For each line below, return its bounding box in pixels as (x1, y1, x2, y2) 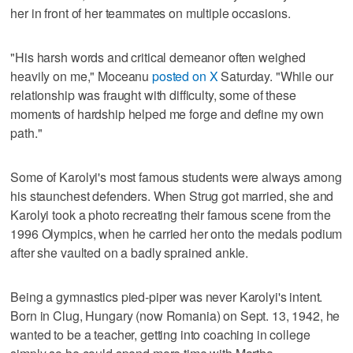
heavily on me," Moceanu (10, 66, 152, 85)
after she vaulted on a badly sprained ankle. (10, 243, 249, 262)
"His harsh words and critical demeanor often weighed (10, 47, 307, 66)
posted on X (151, 66, 218, 85)
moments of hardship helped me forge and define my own (10, 104, 324, 123)
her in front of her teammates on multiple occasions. (10, 3, 292, 22)
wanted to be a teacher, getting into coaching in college (10, 325, 310, 344)
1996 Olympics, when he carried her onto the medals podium (10, 224, 343, 243)
